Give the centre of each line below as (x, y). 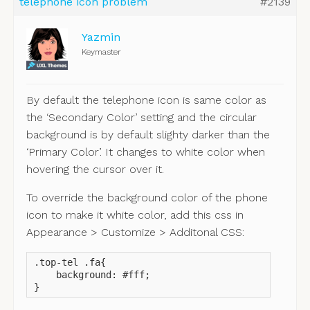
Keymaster (101, 52)
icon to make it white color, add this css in (135, 215)
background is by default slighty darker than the (148, 135)
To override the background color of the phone (147, 198)
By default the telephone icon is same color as (146, 100)
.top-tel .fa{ (70, 263)
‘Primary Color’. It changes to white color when (145, 152)
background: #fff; (92, 275)
